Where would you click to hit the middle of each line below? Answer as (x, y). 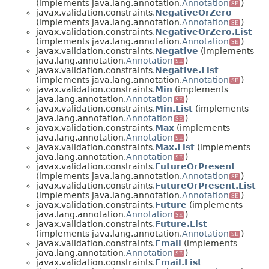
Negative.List (187, 71)
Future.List (181, 224)
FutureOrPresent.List (205, 186)
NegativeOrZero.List (204, 32)
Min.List (174, 109)
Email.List (178, 263)
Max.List (175, 147)
